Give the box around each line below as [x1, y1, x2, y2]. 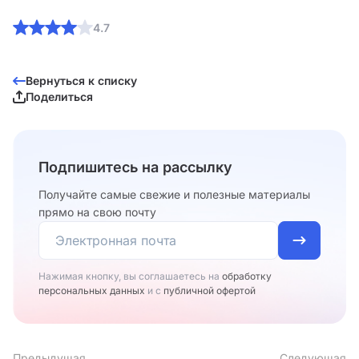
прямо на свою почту [38, 205, 156, 219]
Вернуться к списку [26, 74, 137, 87]
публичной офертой [163, 284, 256, 296]
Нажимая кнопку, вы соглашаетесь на [38, 270, 222, 282]
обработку [222, 270, 272, 282]
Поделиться [26, 90, 93, 103]
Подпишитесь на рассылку [38, 159, 232, 175]
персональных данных [38, 284, 147, 296]
